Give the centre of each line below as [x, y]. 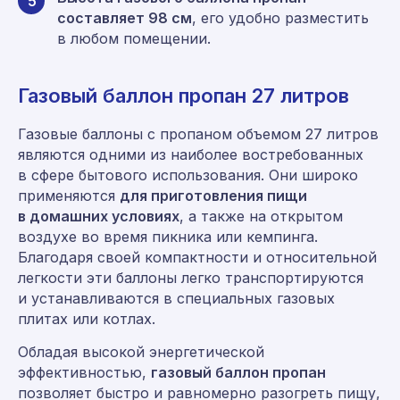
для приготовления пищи [213, 195]
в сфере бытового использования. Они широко [188, 175]
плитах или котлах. [87, 318]
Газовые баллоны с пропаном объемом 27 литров [198, 133]
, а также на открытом [261, 216]
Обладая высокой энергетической [141, 351]
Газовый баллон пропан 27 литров [183, 95]
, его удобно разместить [280, 17]
